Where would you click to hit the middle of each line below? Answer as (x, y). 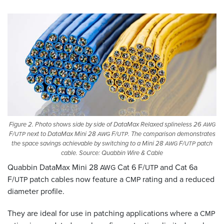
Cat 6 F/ (130, 167)
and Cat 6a (178, 167)
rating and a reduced (177, 179)
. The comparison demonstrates (171, 134)
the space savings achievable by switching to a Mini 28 (88, 143)
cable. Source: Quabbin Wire (101, 153)
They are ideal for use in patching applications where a (104, 213)
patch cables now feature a (76, 179)
